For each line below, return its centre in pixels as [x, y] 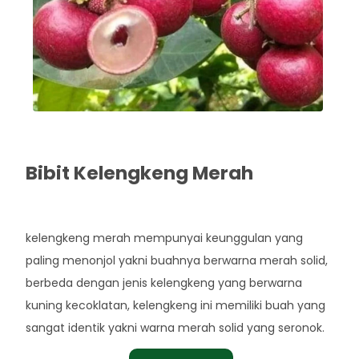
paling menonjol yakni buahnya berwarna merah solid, [177, 260]
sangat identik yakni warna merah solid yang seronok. [175, 327]
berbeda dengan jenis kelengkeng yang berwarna [164, 282]
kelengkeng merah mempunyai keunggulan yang [165, 238]
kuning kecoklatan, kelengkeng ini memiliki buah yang [176, 305]
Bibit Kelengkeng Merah [140, 173]
